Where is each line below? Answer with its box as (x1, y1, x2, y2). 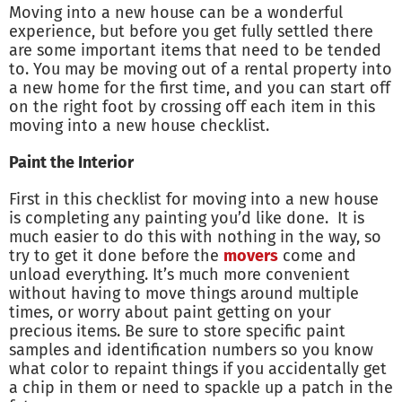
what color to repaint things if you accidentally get (9, 359, 387, 380)
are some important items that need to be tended (9, 40, 381, 61)
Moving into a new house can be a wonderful (9, 3, 343, 23)
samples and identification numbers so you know (9, 340, 373, 361)
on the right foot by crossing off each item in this (9, 97, 375, 118)
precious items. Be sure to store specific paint (9, 321, 345, 342)
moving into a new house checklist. (9, 116, 269, 136)
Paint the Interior (9, 153, 134, 173)
